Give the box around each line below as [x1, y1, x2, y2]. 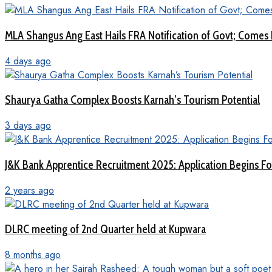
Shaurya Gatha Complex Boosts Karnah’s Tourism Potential [5, 93, 260, 107]
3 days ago [5, 118, 51, 133]
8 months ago [5, 248, 61, 262]
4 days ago [5, 53, 51, 68]
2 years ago [5, 183, 54, 197]
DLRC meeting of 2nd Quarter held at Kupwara [5, 222, 206, 237]
